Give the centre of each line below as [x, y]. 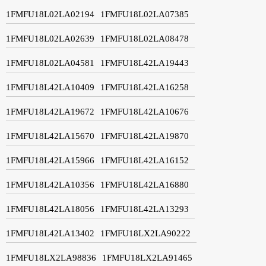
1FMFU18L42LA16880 [145, 184]
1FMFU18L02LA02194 [50, 14]
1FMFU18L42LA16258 [145, 87]
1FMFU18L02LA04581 [50, 63]
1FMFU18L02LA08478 [145, 38]
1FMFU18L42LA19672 [50, 111]
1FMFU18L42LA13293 [145, 209]
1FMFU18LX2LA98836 [51, 257]
